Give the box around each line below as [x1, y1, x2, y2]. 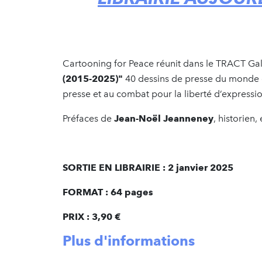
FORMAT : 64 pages [63, 186, 153, 198]
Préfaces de [63, 112, 114, 124]
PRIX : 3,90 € [63, 211, 120, 222]
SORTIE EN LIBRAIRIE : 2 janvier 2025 [63, 161, 233, 173]
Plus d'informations [63, 232, 195, 249]
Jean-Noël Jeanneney [114, 112, 213, 124]
